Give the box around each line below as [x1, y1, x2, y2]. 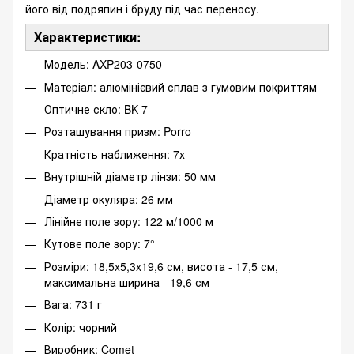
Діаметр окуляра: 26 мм [44, 190, 173, 207]
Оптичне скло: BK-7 [44, 101, 148, 118]
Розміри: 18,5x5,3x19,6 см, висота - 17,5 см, [44, 258, 278, 274]
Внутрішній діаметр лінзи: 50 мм [44, 168, 216, 185]
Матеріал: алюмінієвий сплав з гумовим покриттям [44, 78, 317, 95]
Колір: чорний [44, 318, 117, 335]
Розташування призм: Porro [44, 123, 191, 140]
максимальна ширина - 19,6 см [44, 273, 209, 290]
